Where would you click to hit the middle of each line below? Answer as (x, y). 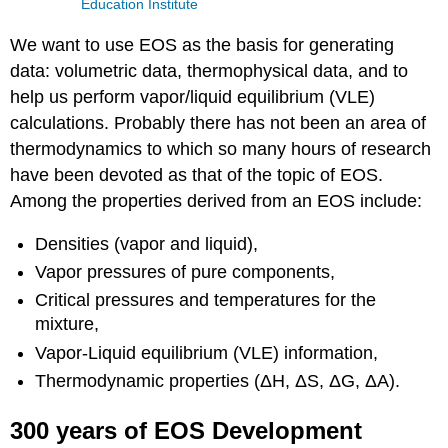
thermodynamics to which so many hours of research (221, 148)
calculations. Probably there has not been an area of (218, 122)
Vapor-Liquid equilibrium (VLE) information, (207, 352)
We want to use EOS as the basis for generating (202, 44)
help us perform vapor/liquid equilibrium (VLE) (193, 96)
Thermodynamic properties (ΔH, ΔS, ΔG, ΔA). (218, 381)
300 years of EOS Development (186, 431)
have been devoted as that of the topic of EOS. (197, 174)
